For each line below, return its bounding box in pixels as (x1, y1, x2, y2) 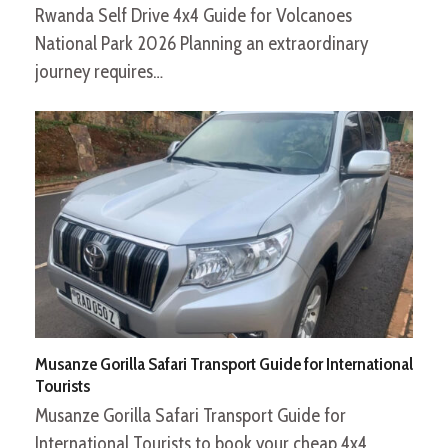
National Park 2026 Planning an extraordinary (34, 32, 368, 56)
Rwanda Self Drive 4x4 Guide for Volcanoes (34, 4, 352, 28)
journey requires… (34, 60, 163, 84)
